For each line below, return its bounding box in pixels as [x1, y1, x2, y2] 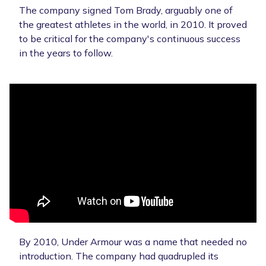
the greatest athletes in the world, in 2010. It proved [19, 18, 247, 30]
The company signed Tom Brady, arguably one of [19, 4, 233, 16]
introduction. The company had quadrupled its [19, 249, 218, 262]
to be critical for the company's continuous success [19, 32, 240, 45]
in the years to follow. [19, 46, 115, 59]
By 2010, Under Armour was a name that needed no [19, 235, 247, 248]
